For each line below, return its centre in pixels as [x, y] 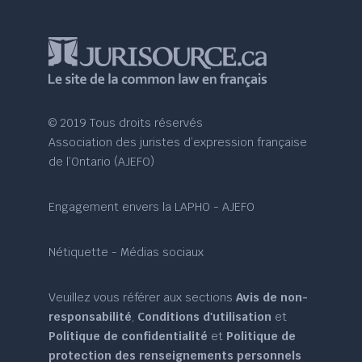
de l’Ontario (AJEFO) [102, 162]
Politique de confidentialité [128, 337]
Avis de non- [272, 298]
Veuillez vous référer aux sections [143, 298]
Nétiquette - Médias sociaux [126, 253]
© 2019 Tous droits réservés [126, 123]
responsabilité [90, 317]
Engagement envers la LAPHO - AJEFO [152, 207]
